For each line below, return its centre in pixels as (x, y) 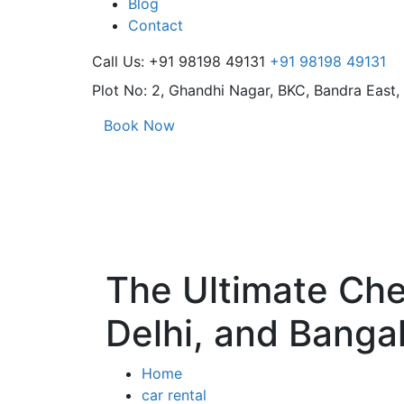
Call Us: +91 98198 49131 (179, 61)
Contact (156, 25)
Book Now (139, 125)
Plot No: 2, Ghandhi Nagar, (183, 90)
